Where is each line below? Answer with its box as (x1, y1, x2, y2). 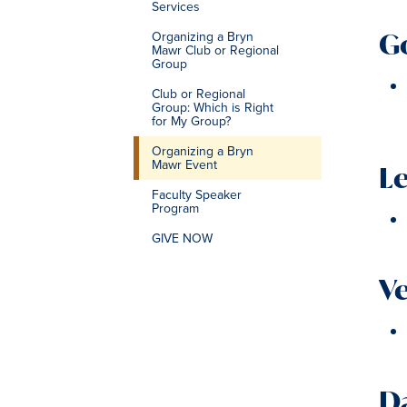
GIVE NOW (152, 229, 213, 249)
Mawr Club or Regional (152, 41, 279, 61)
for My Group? (152, 112, 231, 132)
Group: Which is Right (152, 98, 273, 118)
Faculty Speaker (152, 185, 242, 205)
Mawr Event (152, 155, 217, 175)
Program (152, 199, 199, 219)
